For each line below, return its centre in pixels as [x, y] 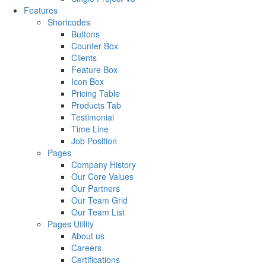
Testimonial [93, 117]
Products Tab [96, 105]
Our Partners [96, 188]
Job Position [94, 140]
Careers [86, 247]
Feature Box [94, 69]
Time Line [90, 129]
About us [88, 235]
